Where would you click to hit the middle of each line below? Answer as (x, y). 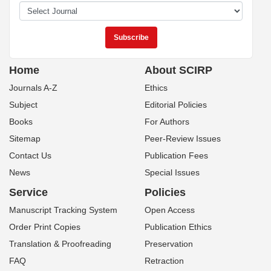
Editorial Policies (176, 105)
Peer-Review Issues (183, 139)
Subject (23, 105)
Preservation (169, 244)
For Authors (167, 122)
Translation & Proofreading (60, 244)
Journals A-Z (33, 88)
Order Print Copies (45, 227)
